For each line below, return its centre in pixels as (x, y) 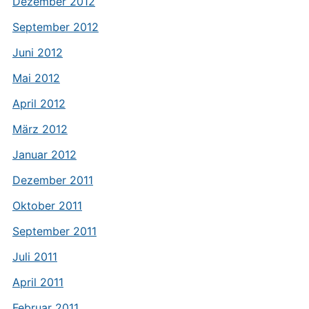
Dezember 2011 (52, 180)
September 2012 (55, 27)
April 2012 (39, 103)
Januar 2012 (44, 154)
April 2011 (38, 282)
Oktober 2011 (47, 206)
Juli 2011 (34, 257)
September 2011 (54, 231)
